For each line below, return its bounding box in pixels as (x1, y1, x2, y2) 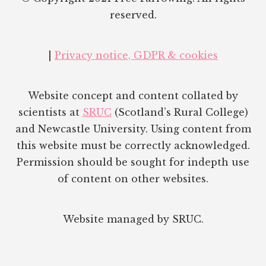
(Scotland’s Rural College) (111, 106, 248, 118)
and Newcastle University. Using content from (15, 122, 251, 135)
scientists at (18, 106, 83, 118)
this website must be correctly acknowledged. (16, 139, 250, 151)
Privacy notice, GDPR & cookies (55, 49, 218, 61)
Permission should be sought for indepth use (17, 156, 249, 168)
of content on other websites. (58, 172, 208, 185)
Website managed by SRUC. (62, 213, 204, 225)
